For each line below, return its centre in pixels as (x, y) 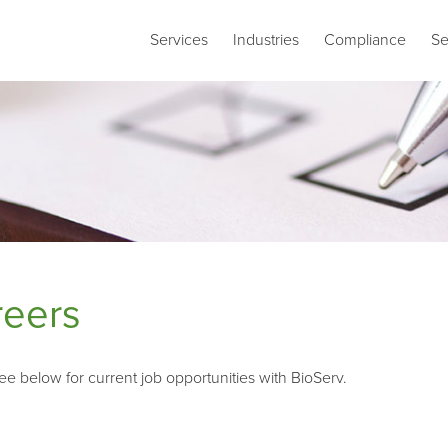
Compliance (365, 40)
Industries (266, 40)
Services (179, 40)
